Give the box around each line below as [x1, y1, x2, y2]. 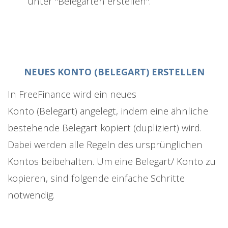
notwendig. [8, 188, 54, 202]
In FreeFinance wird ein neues [8, 88, 136, 101]
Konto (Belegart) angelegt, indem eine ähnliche [8, 104, 208, 118]
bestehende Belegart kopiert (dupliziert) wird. [8, 121, 202, 134]
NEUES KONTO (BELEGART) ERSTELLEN [23, 66, 205, 78]
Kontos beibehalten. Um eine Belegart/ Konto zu [8, 155, 216, 168]
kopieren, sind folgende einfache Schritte [8, 172, 185, 185]
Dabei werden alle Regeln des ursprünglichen [8, 138, 203, 151]
